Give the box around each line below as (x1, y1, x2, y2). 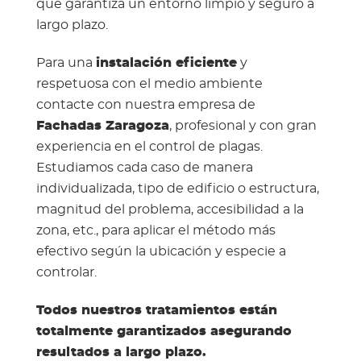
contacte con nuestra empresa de (35, 98, 255, 111)
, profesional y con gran (168, 118, 317, 132)
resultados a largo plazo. (35, 345, 206, 359)
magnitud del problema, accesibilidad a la (35, 202, 304, 216)
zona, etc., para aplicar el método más (35, 223, 276, 237)
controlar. (35, 265, 97, 279)
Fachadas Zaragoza (35, 118, 169, 132)
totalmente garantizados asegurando (35, 324, 292, 338)
